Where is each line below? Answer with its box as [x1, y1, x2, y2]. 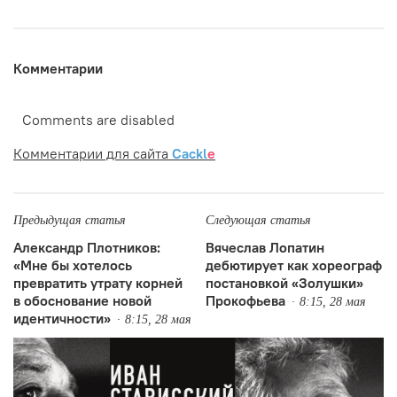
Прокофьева [205, 291, 285, 309]
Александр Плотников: [13, 237, 160, 256]
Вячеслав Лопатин [205, 237, 324, 256]
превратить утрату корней [13, 273, 183, 292]
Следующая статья [205, 213, 311, 227]
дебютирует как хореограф [205, 255, 382, 274]
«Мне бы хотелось [13, 255, 132, 274]
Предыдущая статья [13, 213, 126, 227]
